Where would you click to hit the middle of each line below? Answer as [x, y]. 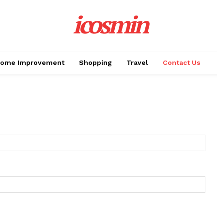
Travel [137, 62]
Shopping [95, 62]
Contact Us [182, 62]
